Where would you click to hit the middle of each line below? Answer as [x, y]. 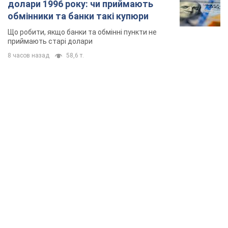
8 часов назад [28, 56]
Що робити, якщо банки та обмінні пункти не [82, 32]
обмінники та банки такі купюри [78, 16]
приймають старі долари [50, 41]
